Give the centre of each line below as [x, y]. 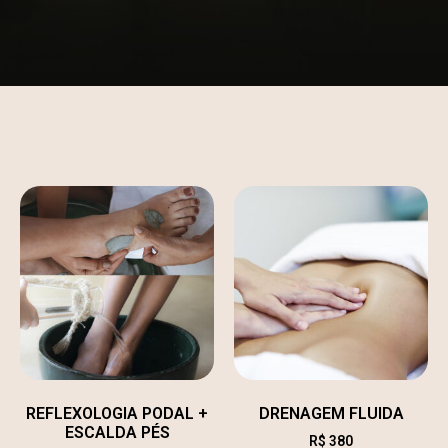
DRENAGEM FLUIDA [331, 414]
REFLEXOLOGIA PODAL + [117, 414]
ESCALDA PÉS [117, 433]
